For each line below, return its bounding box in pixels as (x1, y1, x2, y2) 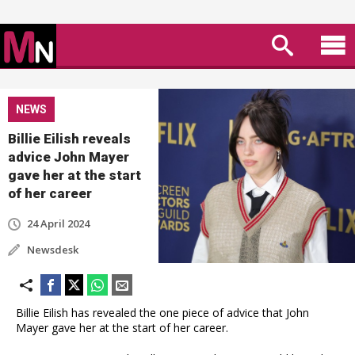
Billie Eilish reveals (8, 131, 131, 147)
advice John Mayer (8, 149, 129, 165)
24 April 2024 (27, 216, 90, 231)
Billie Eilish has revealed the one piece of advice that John (16, 305, 309, 320)
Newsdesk (27, 242, 78, 257)
